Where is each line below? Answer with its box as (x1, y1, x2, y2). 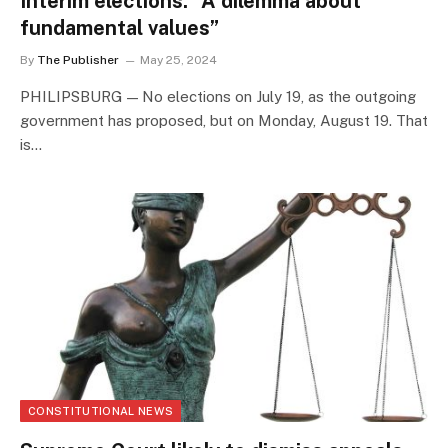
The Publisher (37, 52, 119, 67)
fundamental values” (20, 15, 219, 40)
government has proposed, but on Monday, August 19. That (20, 111, 428, 129)
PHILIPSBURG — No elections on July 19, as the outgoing (20, 87, 416, 105)
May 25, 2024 (140, 52, 217, 67)
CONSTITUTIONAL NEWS (28, 405, 174, 418)
